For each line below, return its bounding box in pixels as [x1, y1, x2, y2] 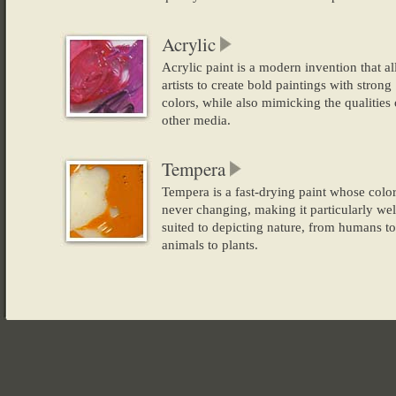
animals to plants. [161, 238, 258, 252]
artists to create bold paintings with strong [161, 78, 392, 92]
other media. [161, 113, 231, 127]
